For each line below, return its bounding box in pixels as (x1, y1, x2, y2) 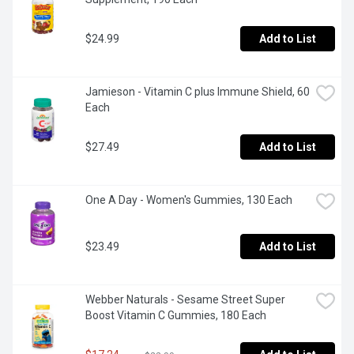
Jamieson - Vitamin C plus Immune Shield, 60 (85, 85, 310, 99)
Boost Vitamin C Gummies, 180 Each (85, 309, 266, 322)
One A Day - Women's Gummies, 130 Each (85, 194, 292, 207)
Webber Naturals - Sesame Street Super (85, 293, 285, 307)
